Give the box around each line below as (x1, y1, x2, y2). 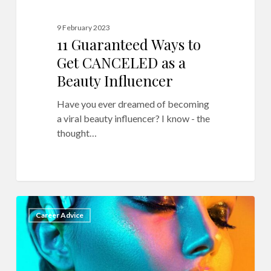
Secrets (15, 211, 47, 223)
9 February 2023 (56, 22, 110, 32)
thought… (56, 126, 97, 139)
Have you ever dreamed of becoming (56, 97, 209, 109)
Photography (15, 254, 70, 266)
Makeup (15, 240, 51, 252)
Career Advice (35, 210, 83, 220)
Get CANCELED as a (56, 52, 186, 72)
